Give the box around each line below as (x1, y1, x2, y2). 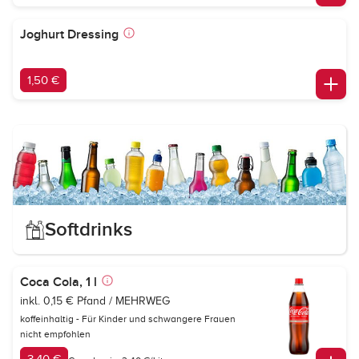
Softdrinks (45, 218, 132, 241)
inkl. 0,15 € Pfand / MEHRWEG (20, 295, 170, 307)
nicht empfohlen (20, 329, 91, 340)
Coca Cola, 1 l (20, 274, 97, 290)
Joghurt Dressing (20, 26, 119, 42)
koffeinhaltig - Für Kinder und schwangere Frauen (20, 313, 236, 325)
